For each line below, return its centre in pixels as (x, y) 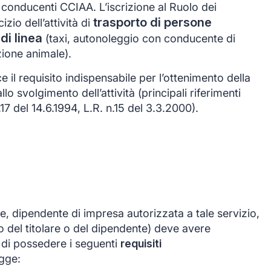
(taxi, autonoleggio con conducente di (140, 39)
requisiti (141, 243)
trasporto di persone (152, 22)
